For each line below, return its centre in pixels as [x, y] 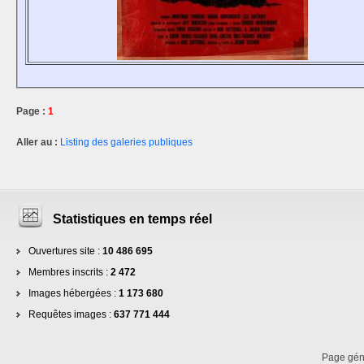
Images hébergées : [72, 293]
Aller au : [38, 142]
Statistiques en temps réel [132, 219]
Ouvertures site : [64, 251]
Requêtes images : [70, 314]
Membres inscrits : [68, 272]
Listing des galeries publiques [126, 142]
